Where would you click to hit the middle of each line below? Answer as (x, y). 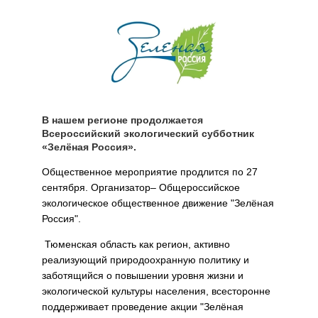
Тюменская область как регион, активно (136, 244)
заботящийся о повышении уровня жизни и (143, 275)
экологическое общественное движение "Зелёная (158, 203)
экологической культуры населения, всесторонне (156, 291)
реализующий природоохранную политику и (146, 260)
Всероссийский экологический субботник (148, 133)
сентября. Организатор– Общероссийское (141, 187)
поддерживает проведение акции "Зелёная (143, 307)
